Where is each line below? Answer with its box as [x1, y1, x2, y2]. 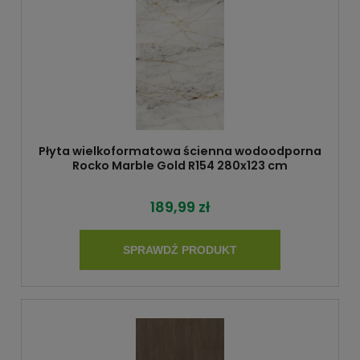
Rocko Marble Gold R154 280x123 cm [72, 157, 288, 174]
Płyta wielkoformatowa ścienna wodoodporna [39, 142, 321, 159]
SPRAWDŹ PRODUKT [123, 243, 237, 257]
